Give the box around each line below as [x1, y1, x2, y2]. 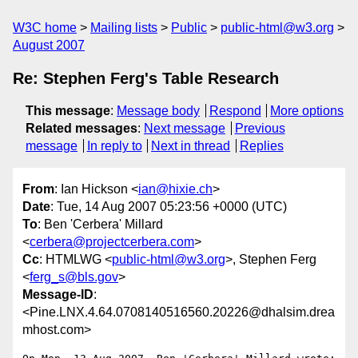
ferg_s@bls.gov [30, 270, 118, 284]
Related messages [26, 121, 137, 135]
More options [270, 104, 344, 117]
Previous [234, 121, 285, 135]
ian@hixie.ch [138, 182, 213, 197]
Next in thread [151, 139, 231, 153]
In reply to [86, 139, 142, 153]
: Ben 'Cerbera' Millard [38, 217, 163, 232]
